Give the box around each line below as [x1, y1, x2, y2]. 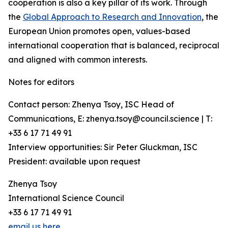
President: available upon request [8, 156, 140, 166]
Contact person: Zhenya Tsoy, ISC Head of [8, 99, 174, 109]
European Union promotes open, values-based [8, 26, 190, 36]
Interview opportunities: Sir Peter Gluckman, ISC [8, 142, 197, 152]
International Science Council [8, 193, 124, 203]
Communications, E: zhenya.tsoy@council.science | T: [8, 113, 212, 124]
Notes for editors [8, 77, 74, 87]
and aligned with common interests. [8, 54, 147, 65]
